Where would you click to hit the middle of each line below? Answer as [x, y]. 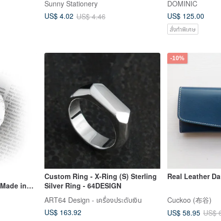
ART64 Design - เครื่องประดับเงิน [93, 200]
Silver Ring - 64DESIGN [83, 186]
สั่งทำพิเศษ [183, 29]
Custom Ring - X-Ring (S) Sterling [100, 176]
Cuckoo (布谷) [189, 200]
